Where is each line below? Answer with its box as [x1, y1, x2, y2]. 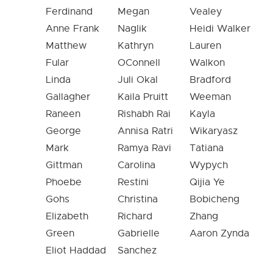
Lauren [190, 39, 221, 52]
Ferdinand [46, 5, 93, 18]
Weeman [190, 90, 231, 103]
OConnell [118, 56, 160, 69]
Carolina [118, 158, 155, 171]
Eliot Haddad [46, 244, 106, 257]
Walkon [190, 56, 225, 69]
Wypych [190, 158, 228, 171]
